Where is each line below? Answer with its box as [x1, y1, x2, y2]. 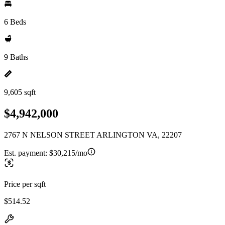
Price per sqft [4, 179, 46, 188]
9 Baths [4, 53, 28, 61]
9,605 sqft [4, 88, 36, 96]
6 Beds [4, 18, 26, 26]
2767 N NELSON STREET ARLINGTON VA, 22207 [4, 130, 182, 139]
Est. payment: [4, 148, 49, 157]
